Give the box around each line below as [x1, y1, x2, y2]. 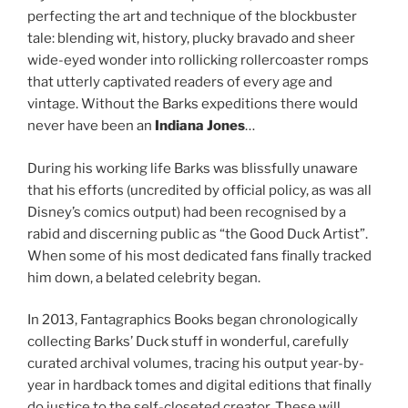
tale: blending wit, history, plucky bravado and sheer [27, 30, 355, 47]
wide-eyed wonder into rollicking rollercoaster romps [27, 52, 369, 69]
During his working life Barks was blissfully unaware [27, 159, 358, 177]
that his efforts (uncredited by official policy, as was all [27, 181, 372, 199]
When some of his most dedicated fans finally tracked [27, 247, 372, 264]
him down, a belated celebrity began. [27, 269, 260, 286]
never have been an [27, 117, 155, 135]
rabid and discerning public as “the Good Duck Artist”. [27, 225, 368, 242]
